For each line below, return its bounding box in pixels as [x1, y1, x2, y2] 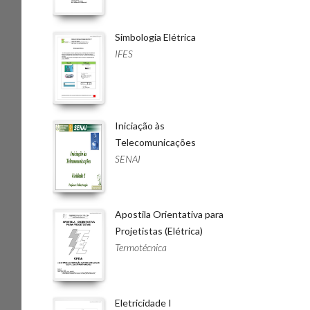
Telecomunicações [115, 136, 196, 148]
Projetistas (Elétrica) [115, 225, 203, 237]
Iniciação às [115, 120, 165, 131]
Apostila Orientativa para [115, 208, 224, 220]
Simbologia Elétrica [115, 31, 196, 43]
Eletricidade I [115, 297, 172, 309]
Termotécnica [115, 241, 167, 253]
